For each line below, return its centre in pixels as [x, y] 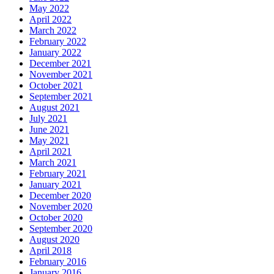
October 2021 [56, 85]
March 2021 [53, 162]
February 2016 [58, 261]
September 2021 [61, 96]
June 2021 [49, 129]
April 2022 [50, 19]
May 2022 [49, 8]
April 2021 [50, 151]
